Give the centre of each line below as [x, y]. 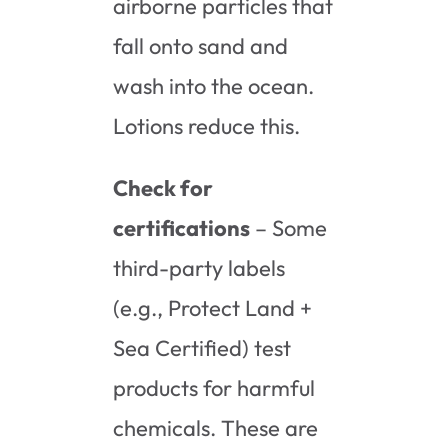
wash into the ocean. [214, 85]
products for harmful [214, 387]
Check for [163, 187]
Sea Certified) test [202, 347]
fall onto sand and [201, 45]
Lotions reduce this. [207, 125]
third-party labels [199, 267]
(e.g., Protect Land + [213, 307]
